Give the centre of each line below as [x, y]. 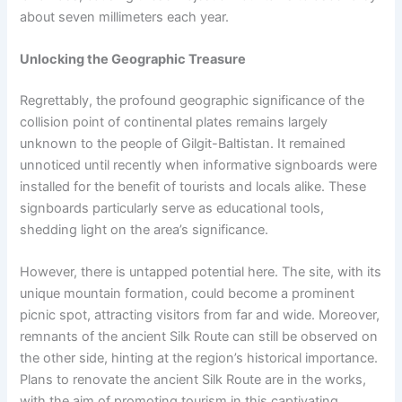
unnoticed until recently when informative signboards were [199, 165]
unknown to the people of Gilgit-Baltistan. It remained [183, 143]
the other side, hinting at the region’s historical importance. [199, 358]
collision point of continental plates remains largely [174, 122]
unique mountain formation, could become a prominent [188, 294]
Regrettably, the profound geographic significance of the [192, 100]
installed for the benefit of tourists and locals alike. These [193, 186]
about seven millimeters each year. [125, 17]
